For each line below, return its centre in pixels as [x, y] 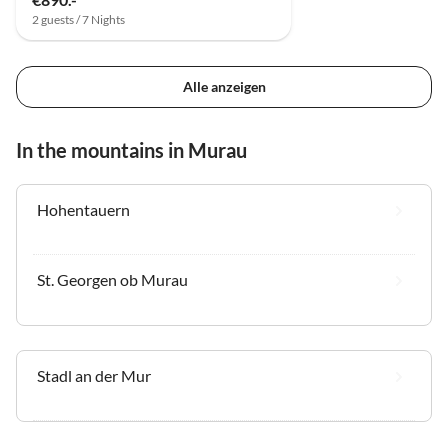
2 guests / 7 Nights [78, 20]
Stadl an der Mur [94, 375]
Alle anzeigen [224, 86]
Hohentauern [83, 209]
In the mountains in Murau [131, 149]
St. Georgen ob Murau [112, 279]
